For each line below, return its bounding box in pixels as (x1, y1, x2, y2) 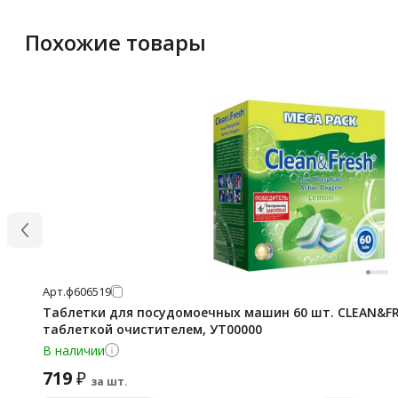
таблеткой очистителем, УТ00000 (43, 320, 262, 338)
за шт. (91, 373, 128, 389)
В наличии (43, 341, 105, 359)
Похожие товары (25, 27, 206, 57)
